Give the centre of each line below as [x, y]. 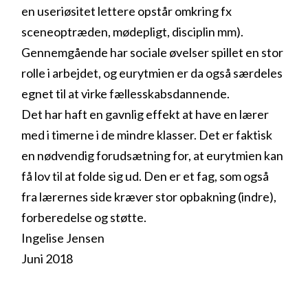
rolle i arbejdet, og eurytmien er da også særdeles [152, 73]
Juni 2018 [47, 258]
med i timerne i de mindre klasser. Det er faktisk [147, 134]
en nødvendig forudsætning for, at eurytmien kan [153, 155]
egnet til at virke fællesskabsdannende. [126, 93]
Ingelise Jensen [63, 238]
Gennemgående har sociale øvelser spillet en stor [153, 52]
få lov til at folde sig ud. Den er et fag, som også [145, 176]
